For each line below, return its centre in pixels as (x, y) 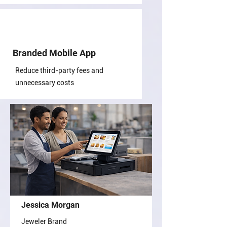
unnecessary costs (45, 83)
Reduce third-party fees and (59, 70)
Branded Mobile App (54, 53)
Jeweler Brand (44, 221)
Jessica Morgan (50, 205)
